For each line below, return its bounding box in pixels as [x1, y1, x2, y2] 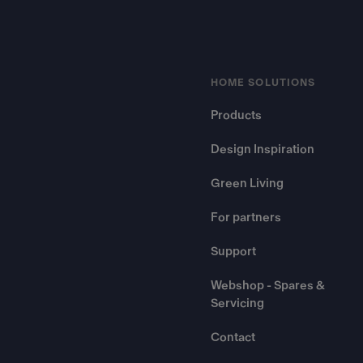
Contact [211, 331, 255, 344]
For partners [211, 211, 281, 224]
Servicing [211, 297, 264, 310]
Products [211, 109, 262, 122]
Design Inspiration [211, 143, 314, 156]
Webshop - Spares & [211, 280, 325, 292]
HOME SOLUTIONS [211, 78, 316, 88]
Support [211, 246, 256, 258]
